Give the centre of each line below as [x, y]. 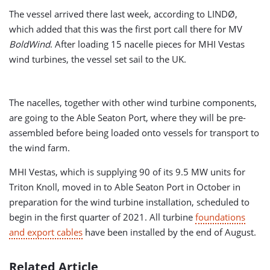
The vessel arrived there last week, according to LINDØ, [123, 14]
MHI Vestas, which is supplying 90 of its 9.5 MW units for [127, 171]
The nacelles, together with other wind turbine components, [133, 102]
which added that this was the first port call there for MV [126, 29]
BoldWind [30, 44]
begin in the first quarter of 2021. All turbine [102, 217]
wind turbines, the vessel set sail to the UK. [98, 59]
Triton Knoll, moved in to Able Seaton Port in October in [125, 187]
